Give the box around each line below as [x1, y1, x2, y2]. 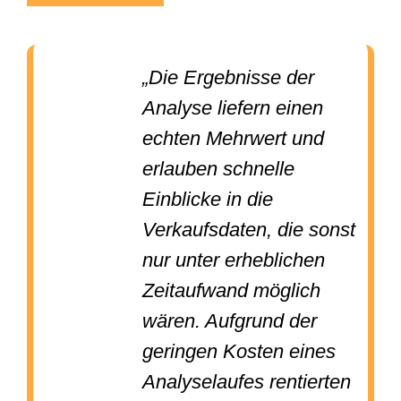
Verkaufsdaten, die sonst [142, 218, 356, 241]
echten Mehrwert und [142, 126, 325, 149]
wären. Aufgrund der [142, 309, 318, 332]
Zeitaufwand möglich [142, 278, 321, 302]
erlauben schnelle [142, 157, 295, 180]
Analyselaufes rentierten [142, 370, 352, 393]
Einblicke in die [142, 187, 274, 210]
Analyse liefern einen [142, 96, 324, 119]
